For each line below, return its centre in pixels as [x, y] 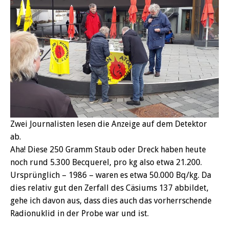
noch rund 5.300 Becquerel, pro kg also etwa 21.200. [106, 162]
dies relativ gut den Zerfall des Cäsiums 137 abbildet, [109, 188]
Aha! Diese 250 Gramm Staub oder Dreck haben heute [108, 149]
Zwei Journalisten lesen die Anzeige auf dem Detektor [109, 124]
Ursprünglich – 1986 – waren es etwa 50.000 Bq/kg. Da [111, 175]
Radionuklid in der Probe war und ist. [79, 213]
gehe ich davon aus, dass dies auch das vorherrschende [111, 200]
